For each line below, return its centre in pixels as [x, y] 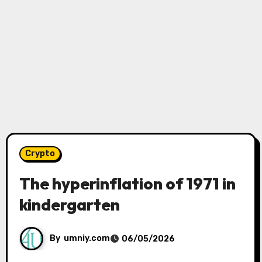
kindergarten [69, 204]
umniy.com [87, 238]
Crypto [40, 154]
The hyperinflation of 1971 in [127, 183]
